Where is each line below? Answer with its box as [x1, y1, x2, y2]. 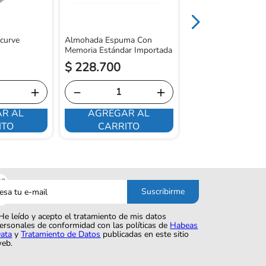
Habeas [170, 220, 198, 232]
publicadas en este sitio [100, 229, 189, 240]
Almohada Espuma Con [64, 34, 152, 46]
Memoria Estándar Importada [64, 44, 172, 56]
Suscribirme [141, 186, 185, 198]
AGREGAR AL [88, 107, 150, 121]
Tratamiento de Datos [21, 229, 101, 240]
